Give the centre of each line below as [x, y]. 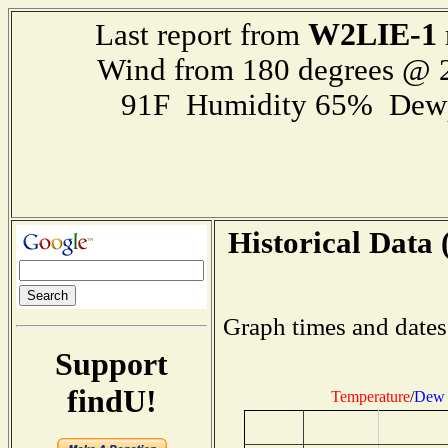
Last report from [201, 35]
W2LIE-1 [372, 34]
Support [111, 363]
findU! [111, 400]
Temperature [370, 396]
